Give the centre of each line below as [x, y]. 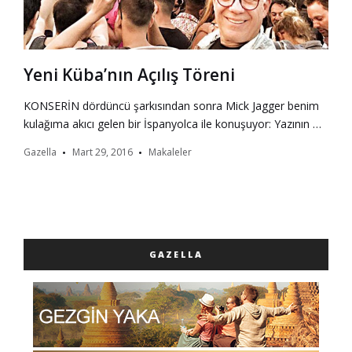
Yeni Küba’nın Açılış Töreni [129, 75]
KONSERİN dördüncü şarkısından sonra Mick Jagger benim [171, 106]
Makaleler [170, 152]
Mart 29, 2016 [103, 152]
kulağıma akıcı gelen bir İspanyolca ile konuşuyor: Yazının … [172, 124]
